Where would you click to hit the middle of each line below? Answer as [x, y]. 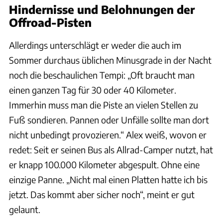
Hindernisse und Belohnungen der [102, 9]
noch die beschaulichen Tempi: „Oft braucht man [102, 75]
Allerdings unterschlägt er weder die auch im [95, 45]
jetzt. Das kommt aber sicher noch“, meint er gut [102, 194]
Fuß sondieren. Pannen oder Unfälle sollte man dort [109, 119]
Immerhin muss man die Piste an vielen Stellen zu [104, 105]
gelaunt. [25, 209]
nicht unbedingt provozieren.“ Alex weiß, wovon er [108, 134]
